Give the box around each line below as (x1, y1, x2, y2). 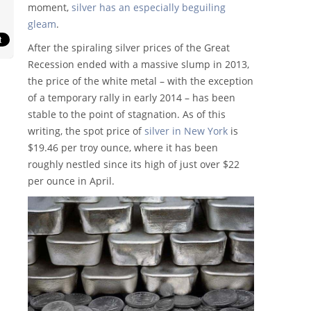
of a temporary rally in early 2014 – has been (28, 91, 235, 105)
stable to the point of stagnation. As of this (28, 108, 226, 121)
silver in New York (144, 124, 228, 138)
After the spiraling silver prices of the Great (28, 41, 230, 55)
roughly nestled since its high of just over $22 (28, 158, 239, 171)
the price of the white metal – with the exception (28, 74, 253, 88)
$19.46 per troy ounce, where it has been (28, 141, 218, 155)
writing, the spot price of (28, 124, 144, 138)
